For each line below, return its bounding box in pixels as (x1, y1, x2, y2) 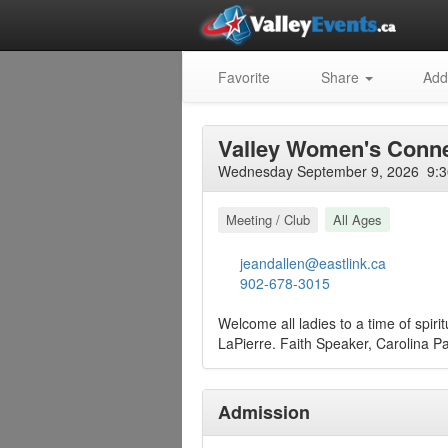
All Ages (332, 210, 382, 229)
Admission (218, 399, 310, 425)
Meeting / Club (225, 210, 310, 229)
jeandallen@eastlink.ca (240, 253, 387, 273)
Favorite (214, 67, 270, 87)
